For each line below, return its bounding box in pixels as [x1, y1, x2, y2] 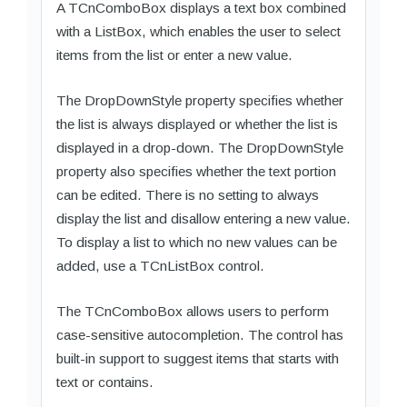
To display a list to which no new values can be [56, 233, 337, 250]
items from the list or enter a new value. [56, 46, 293, 63]
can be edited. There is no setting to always [56, 186, 319, 203]
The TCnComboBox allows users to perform [56, 303, 329, 319]
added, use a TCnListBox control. [56, 257, 264, 273]
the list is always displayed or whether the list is [56, 115, 338, 132]
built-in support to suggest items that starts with [56, 350, 339, 366]
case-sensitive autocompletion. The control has [56, 326, 343, 342]
